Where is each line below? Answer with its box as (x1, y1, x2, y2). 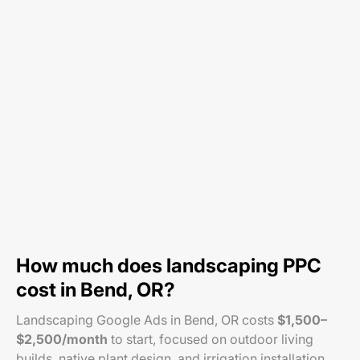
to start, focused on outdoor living (108, 331, 313, 347)
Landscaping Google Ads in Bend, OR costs (16, 312, 277, 328)
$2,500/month (16, 331, 108, 347)
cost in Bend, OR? (16, 278, 175, 301)
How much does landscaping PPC (16, 254, 321, 277)
